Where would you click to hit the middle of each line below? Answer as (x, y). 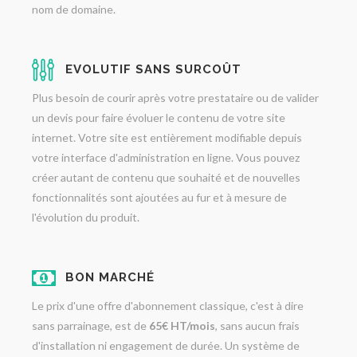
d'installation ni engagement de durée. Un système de (166, 345)
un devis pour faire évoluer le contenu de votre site (159, 118)
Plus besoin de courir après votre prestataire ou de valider (175, 98)
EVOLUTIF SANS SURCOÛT (153, 69)
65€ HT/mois (182, 326)
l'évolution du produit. (86, 217)
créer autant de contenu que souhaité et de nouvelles (166, 177)
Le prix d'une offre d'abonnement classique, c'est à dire (168, 306)
